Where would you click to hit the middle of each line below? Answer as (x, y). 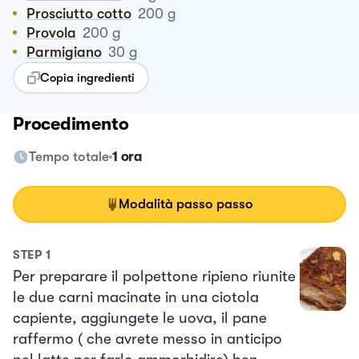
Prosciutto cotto (83, 13)
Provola (56, 32)
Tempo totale (69, 156)
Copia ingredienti (87, 77)
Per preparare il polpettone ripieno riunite (154, 276)
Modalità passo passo (186, 204)
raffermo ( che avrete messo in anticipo (147, 339)
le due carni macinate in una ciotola (136, 297)
